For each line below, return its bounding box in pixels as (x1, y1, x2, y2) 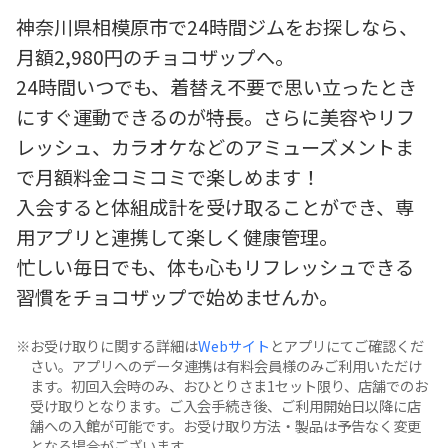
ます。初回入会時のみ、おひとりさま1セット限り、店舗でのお (30, 374, 429, 396)
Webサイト (198, 334, 271, 356)
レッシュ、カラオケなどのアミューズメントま (16, 132, 414, 161)
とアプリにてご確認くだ (270, 334, 425, 356)
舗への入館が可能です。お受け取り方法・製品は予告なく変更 (30, 414, 422, 436)
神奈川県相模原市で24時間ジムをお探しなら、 (16, 12, 418, 41)
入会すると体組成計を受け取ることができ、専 (16, 192, 414, 221)
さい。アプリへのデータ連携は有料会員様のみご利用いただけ (30, 354, 423, 376)
